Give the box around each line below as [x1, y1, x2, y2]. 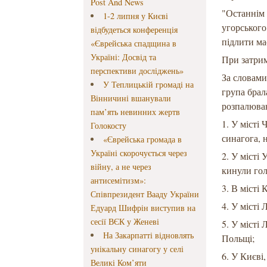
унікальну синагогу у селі [91, 243, 184, 255]
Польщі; [222, 232, 255, 245]
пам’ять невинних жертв [91, 106, 181, 118]
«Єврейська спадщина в [91, 38, 177, 49]
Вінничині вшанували [91, 92, 172, 104]
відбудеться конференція [91, 24, 178, 36]
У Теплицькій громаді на [103, 79, 194, 91]
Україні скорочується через [91, 147, 188, 159]
